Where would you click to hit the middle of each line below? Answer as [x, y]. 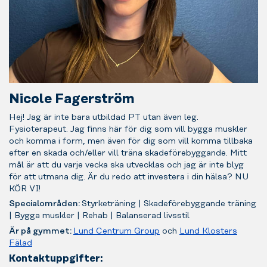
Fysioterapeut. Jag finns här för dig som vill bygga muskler [128, 129]
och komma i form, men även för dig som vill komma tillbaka [131, 141]
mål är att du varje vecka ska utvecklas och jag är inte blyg [126, 165]
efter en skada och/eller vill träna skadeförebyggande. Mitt [128, 153]
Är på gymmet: [41, 232]
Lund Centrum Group [117, 232]
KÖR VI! [25, 189]
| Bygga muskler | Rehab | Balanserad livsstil [99, 216]
